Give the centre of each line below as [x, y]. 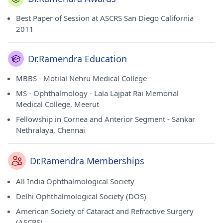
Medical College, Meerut [57, 104]
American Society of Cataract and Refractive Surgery [105, 211]
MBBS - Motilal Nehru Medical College [81, 78]
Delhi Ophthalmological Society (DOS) [81, 196]
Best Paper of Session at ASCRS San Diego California [105, 18]
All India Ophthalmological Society [75, 181]
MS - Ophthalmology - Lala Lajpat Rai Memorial [97, 93]
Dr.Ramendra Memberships [87, 161]
